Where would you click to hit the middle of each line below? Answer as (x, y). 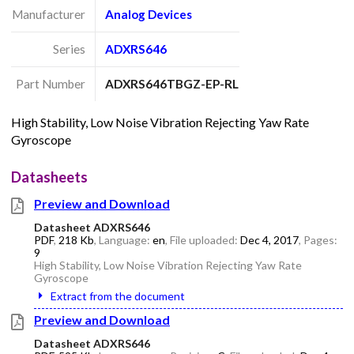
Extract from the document (118, 296)
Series (69, 49)
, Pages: (318, 239)
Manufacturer (48, 15)
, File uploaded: (203, 239)
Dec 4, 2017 (269, 239)
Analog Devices (149, 15)
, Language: (123, 239)
